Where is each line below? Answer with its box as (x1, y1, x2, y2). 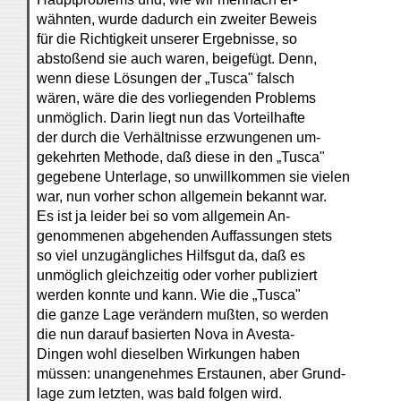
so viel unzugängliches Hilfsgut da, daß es (37, 248, 305, 263)
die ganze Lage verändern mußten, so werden (37, 307, 328, 322)
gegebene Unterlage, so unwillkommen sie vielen (37, 169, 350, 184)
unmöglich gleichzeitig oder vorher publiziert (37, 268, 317, 283)
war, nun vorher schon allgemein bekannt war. (37, 189, 327, 204)
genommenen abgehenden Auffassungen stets (37, 228, 332, 243)
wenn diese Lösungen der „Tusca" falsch (37, 71, 294, 86)
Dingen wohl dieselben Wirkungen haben (37, 346, 300, 362)
